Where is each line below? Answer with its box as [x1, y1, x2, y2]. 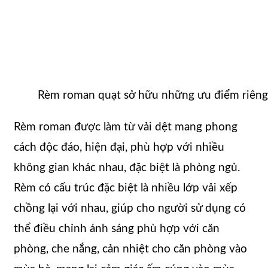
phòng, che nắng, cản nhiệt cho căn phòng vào [14, 243, 247, 255]
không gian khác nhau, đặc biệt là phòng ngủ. [14, 162, 240, 174]
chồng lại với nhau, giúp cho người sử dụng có [14, 203, 246, 215]
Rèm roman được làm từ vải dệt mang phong [14, 121, 237, 133]
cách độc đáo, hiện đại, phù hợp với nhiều [14, 142, 224, 154]
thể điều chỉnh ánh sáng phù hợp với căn [14, 223, 220, 235]
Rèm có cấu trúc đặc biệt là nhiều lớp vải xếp [14, 182, 237, 194]
